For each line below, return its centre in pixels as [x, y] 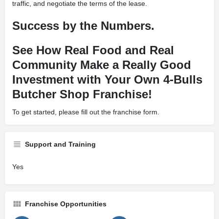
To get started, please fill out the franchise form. [86, 112]
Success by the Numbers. [83, 26]
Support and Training [60, 144]
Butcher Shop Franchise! [82, 94]
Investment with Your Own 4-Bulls [107, 79]
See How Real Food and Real [93, 50]
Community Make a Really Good [102, 65]
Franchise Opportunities [66, 204]
